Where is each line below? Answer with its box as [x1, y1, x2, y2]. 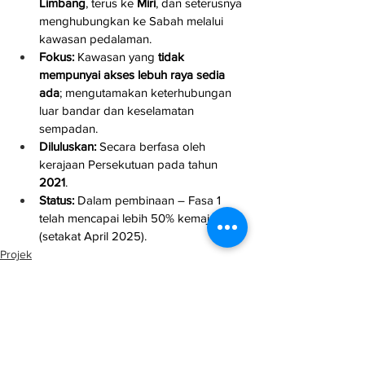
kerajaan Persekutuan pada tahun [39, 157, 221, 172]
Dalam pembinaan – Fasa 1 [74, 193, 224, 208]
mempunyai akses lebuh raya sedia [39, 68, 228, 82]
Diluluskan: [39, 139, 96, 154]
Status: [39, 193, 74, 208]
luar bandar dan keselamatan [39, 103, 197, 118]
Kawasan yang [74, 50, 158, 64]
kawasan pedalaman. [39, 32, 152, 46]
